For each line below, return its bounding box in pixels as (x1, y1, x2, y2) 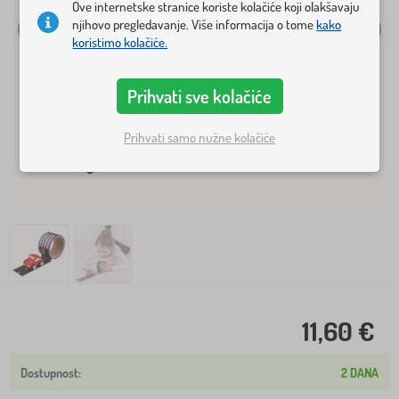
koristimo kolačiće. (72, 33, 168, 51)
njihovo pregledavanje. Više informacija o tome (72, 15, 317, 33)
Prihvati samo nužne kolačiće (124, 129, 275, 147)
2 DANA (341, 364, 379, 380)
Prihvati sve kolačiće (127, 84, 272, 108)
